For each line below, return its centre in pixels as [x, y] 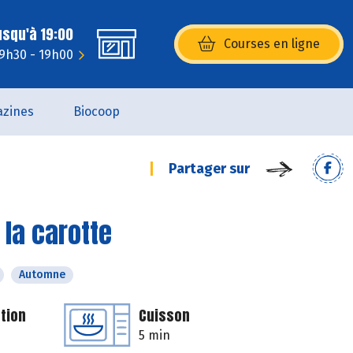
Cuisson [164, 316]
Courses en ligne [272, 44]
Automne [42, 275]
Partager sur [209, 169]
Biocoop [97, 111]
